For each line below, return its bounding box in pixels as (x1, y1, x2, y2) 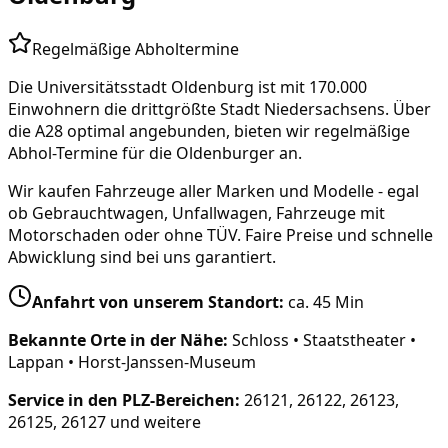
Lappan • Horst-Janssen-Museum (8, 350, 256, 373)
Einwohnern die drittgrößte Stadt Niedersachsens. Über (8, 97, 431, 120)
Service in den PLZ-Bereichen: (8, 388, 240, 411)
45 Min (313, 290, 364, 313)
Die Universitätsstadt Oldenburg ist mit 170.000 (8, 75, 367, 98)
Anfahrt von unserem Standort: (32, 290, 284, 313)
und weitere (106, 410, 201, 433)
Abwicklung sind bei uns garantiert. (8, 245, 276, 268)
